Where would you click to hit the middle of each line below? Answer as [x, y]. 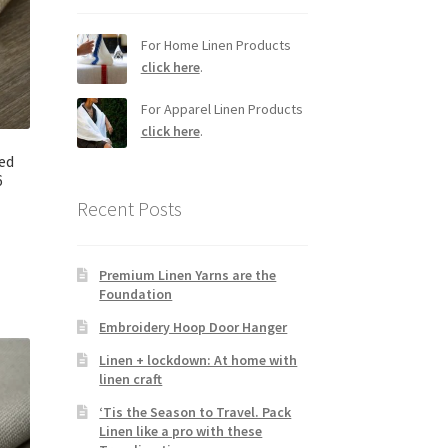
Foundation [136, 294]
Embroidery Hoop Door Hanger [193, 327]
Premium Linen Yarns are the [188, 275]
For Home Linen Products [215, 44]
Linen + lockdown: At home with [198, 360]
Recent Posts [129, 209]
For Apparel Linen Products [221, 108]
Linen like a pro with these [181, 431]
